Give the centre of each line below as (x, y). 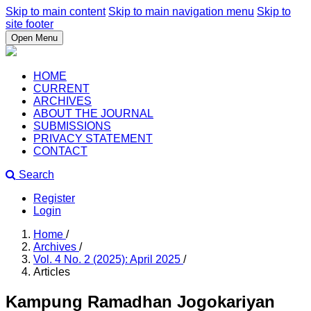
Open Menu (34, 38)
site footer (30, 24)
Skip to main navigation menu (181, 11)
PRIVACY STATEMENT (93, 138)
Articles (52, 272)
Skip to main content (56, 11)
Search (35, 175)
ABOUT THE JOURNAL (93, 114)
